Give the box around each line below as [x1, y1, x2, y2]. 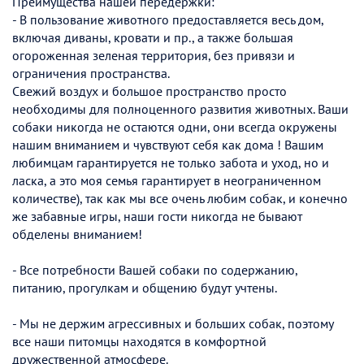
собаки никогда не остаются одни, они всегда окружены [12, 118, 337, 135]
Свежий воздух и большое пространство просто [12, 82, 287, 99]
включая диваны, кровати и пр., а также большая [12, 28, 293, 45]
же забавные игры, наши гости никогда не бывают [12, 207, 302, 224]
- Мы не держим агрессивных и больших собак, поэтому [12, 314, 333, 331]
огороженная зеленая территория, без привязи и [12, 46, 295, 63]
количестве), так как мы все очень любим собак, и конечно [12, 189, 348, 206]
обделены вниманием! [12, 225, 142, 242]
